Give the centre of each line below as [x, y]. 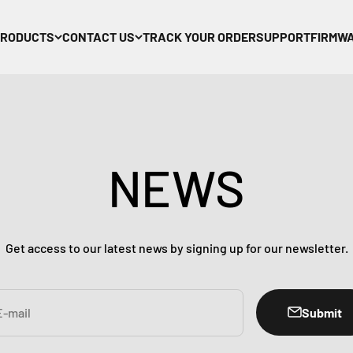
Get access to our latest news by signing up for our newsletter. [176, 247]
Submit [322, 312]
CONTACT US [98, 37]
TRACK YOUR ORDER [199, 37]
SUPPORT [283, 37]
